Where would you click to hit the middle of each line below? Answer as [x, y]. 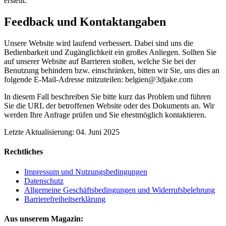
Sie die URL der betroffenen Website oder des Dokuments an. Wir [109, 106]
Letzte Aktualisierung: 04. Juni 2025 [62, 132]
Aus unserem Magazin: [44, 218]
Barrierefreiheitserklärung [65, 199]
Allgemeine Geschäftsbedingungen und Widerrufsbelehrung [120, 190]
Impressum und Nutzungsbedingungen [86, 172]
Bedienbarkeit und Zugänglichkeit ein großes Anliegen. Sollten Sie [110, 52]
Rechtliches [23, 152]
